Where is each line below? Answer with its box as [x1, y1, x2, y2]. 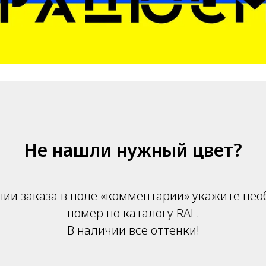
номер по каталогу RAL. [66, 205, 199, 221]
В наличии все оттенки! [66, 222, 199, 239]
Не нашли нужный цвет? [24, 138, 242, 163]
